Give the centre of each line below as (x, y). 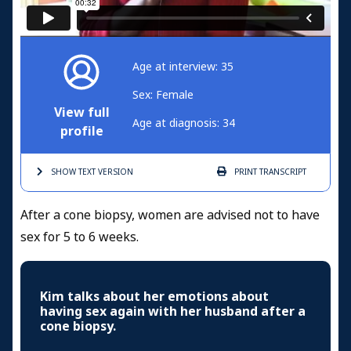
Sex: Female (163, 95)
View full (82, 113)
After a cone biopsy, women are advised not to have (170, 215)
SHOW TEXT (73, 172)
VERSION (114, 172)
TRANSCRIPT (282, 172)
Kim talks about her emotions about (154, 297)
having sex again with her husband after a (173, 312)
